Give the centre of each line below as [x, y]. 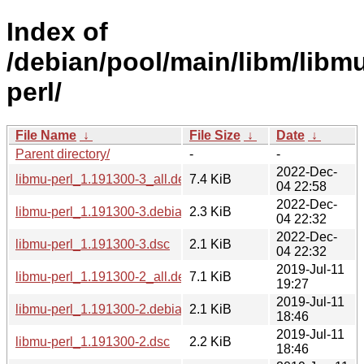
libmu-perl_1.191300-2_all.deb [104, 276]
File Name [46, 135]
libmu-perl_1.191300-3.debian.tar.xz [119, 211]
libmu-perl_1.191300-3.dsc [93, 244]
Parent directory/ [63, 154]
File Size [215, 135]
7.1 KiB [210, 276]
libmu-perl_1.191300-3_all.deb [104, 179]
